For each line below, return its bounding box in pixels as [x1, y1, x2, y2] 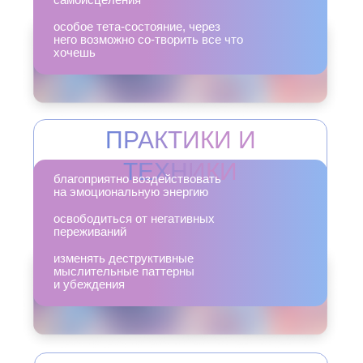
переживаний [53, 224, 126, 238]
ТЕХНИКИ [123, 158, 237, 185]
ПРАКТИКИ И [105, 126, 256, 153]
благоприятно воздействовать [53, 172, 221, 186]
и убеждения [53, 277, 125, 291]
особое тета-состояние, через [53, 19, 220, 33]
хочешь [53, 45, 96, 59]
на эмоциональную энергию [53, 185, 208, 199]
